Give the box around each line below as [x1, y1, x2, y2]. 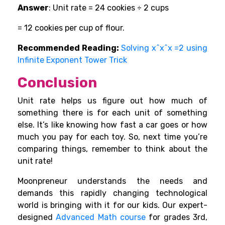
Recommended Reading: [18, 43, 119, 53]
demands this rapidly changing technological [18, 188, 207, 198]
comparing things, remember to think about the [18, 144, 207, 154]
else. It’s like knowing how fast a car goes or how [18, 120, 207, 130]
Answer [18, 3, 49, 13]
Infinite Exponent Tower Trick [18, 55, 127, 65]
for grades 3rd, [146, 212, 207, 222]
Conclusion [18, 74, 97, 91]
